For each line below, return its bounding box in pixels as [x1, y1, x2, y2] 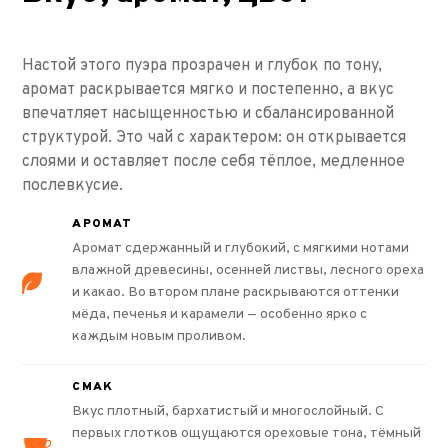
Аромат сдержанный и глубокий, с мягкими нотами [72, 239, 410, 257]
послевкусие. [22, 175, 124, 196]
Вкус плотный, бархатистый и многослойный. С [72, 402, 385, 420]
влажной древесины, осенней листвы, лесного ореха [72, 261, 425, 279]
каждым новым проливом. [72, 327, 247, 345]
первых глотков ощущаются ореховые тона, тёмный [72, 424, 422, 442]
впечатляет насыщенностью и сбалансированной [22, 103, 395, 124]
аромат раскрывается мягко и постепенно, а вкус [22, 79, 395, 100]
